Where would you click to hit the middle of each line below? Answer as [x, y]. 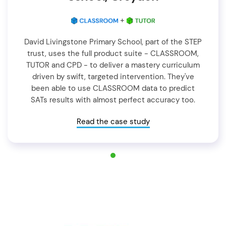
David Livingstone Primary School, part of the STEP [113, 42]
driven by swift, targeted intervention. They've [113, 76]
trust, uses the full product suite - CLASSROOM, [113, 53]
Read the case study [113, 121]
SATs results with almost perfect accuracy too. [113, 100]
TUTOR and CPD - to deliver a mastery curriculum [113, 65]
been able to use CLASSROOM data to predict [113, 88]
